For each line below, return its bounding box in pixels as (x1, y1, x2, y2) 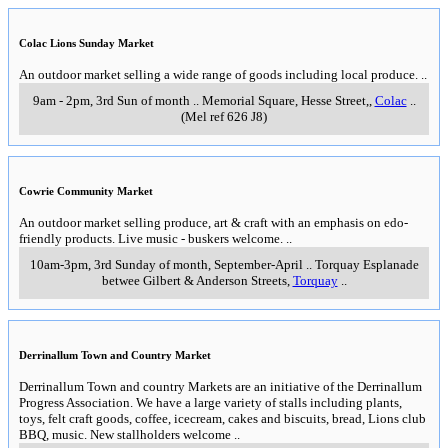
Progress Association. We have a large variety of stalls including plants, (19, 395, 402, 411)
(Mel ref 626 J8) (181, 109, 267, 125)
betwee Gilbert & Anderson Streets (101, 273, 287, 289)
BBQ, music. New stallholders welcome (19, 427, 231, 443)
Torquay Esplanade (314, 257, 419, 273)
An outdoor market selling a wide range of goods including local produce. (19, 67, 418, 83)
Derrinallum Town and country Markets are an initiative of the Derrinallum (19, 379, 422, 395)
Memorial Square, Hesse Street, (201, 93, 369, 109)
